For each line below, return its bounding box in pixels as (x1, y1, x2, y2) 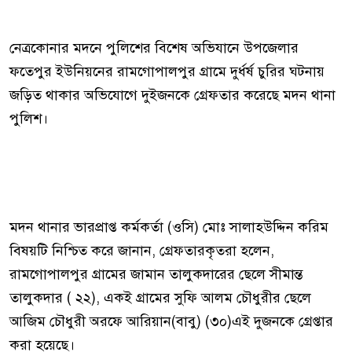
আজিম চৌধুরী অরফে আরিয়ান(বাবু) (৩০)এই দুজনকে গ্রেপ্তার (9, 313, 333, 330)
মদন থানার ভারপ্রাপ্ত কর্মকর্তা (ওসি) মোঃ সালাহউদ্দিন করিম (9, 218, 328, 236)
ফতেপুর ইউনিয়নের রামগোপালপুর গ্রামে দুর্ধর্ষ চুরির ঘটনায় (9, 63, 324, 80)
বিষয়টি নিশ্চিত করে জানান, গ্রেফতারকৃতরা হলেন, (9, 242, 274, 259)
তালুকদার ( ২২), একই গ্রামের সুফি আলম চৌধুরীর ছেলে (9, 289, 311, 306)
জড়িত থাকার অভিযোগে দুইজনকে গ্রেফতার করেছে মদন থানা (9, 86, 335, 104)
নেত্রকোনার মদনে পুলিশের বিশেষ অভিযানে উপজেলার (9, 39, 299, 57)
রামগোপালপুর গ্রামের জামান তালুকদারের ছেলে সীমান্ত (9, 266, 302, 283)
